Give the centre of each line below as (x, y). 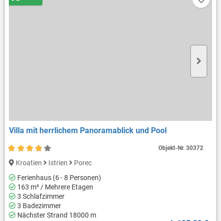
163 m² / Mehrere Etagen (54, 187)
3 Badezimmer (38, 206)
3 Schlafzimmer (40, 197)
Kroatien (29, 163)
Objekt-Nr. (172, 148)
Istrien (58, 163)
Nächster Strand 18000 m (56, 215)
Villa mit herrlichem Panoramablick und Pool (88, 131)
